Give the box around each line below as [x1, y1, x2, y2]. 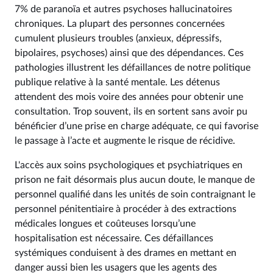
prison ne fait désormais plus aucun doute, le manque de [15, 175, 255, 185]
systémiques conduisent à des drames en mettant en [15, 248, 236, 258]
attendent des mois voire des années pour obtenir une [15, 92, 243, 102]
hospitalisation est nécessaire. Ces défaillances [15, 233, 213, 243]
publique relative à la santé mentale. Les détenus [15, 77, 220, 87]
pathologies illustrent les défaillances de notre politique [15, 63, 250, 73]
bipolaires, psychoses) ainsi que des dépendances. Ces [15, 48, 244, 58]
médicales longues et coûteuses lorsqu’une [15, 219, 196, 229]
